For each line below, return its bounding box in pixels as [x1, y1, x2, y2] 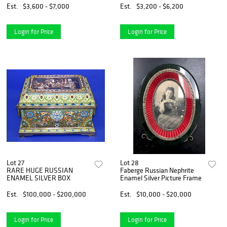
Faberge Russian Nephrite [120, 165, 195, 175]
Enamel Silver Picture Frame [120, 173, 202, 182]
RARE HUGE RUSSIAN [7, 165, 73, 175]
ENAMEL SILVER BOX [7, 173, 70, 182]
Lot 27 [7, 158, 24, 167]
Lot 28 [120, 158, 139, 167]
